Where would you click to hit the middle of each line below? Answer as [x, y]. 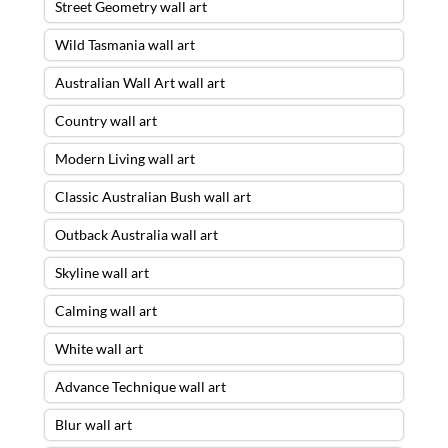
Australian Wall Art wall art [139, 83]
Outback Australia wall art [136, 235]
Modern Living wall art [124, 159]
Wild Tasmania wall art [124, 45]
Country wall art [105, 121]
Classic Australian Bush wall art [152, 197]
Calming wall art [105, 311]
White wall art [98, 349]
